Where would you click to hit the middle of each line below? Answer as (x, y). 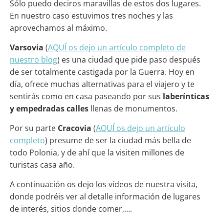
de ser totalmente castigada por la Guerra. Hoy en (102, 72)
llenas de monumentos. (134, 109)
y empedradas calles (50, 109)
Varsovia (28, 48)
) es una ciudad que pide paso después (129, 60)
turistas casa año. (42, 165)
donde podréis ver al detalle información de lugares (105, 197)
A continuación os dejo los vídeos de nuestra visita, (104, 185)
